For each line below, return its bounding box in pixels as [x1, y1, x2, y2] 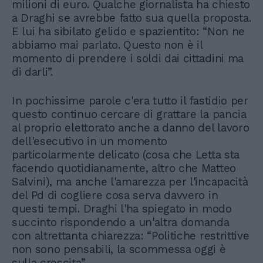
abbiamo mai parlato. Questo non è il [12, 38, 203, 52]
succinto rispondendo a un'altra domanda [12, 215, 230, 229]
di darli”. [12, 65, 53, 79]
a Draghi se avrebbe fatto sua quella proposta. [12, 11, 251, 25]
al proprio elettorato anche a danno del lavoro [12, 120, 249, 134]
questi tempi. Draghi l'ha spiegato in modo [12, 201, 232, 215]
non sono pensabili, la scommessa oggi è [12, 242, 226, 256]
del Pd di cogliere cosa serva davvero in [12, 188, 218, 202]
